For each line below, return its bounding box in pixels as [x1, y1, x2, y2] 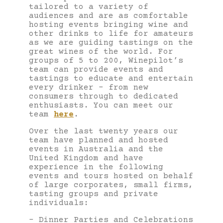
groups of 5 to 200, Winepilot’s [29, 56, 183, 65]
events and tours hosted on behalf [29, 171, 193, 181]
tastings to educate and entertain [29, 74, 193, 83]
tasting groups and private [29, 189, 158, 199]
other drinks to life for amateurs [29, 29, 193, 38]
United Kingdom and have [29, 153, 143, 163]
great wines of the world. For [29, 47, 173, 56]
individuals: [29, 198, 89, 208]
